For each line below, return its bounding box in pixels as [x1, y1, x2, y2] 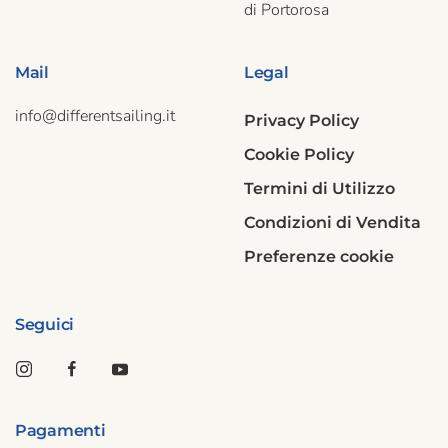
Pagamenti [15, 421, 106, 441]
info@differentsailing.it [15, 105, 175, 128]
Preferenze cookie [244, 247, 394, 267]
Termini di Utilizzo [244, 179, 395, 199]
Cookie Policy [244, 145, 354, 165]
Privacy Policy [244, 111, 359, 131]
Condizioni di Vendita [244, 213, 421, 233]
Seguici [15, 315, 74, 335]
